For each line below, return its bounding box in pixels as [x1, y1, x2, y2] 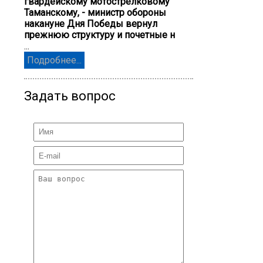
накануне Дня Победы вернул [24, 18, 157, 30]
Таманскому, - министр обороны [24, 7, 166, 19]
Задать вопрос [24, 88, 116, 103]
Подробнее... [26, 55, 82, 66]
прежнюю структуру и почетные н [24, 29, 175, 41]
